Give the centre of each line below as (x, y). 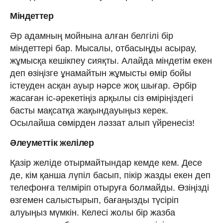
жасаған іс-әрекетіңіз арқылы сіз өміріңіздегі (102, 98)
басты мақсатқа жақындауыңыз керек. (89, 110)
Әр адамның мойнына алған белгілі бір (92, 36)
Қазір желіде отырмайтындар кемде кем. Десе (106, 163)
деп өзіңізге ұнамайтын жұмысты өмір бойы (101, 73)
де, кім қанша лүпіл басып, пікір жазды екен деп (110, 175)
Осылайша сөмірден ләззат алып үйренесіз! (102, 123)
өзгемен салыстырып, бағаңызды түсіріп (94, 200)
